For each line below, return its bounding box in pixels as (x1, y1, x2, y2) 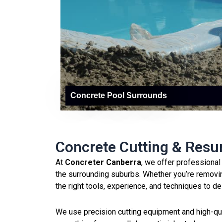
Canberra (106, 157, 141, 167)
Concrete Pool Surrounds (70, 91, 167, 100)
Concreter (65, 157, 106, 167)
